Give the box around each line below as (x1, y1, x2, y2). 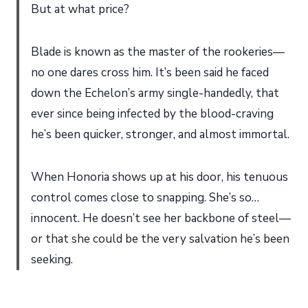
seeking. (31, 251, 73, 267)
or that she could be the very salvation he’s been (31, 230, 289, 247)
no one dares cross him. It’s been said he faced (31, 64, 269, 80)
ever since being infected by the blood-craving (31, 105, 274, 122)
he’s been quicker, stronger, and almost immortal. (31, 126, 289, 142)
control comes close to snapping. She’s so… (31, 189, 259, 206)
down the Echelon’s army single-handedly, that (31, 85, 279, 101)
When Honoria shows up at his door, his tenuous (31, 168, 288, 185)
